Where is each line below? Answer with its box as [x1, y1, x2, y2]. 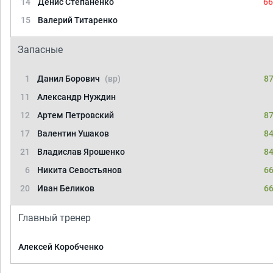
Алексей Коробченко [18, 242, 104, 252]
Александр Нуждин [37, 92, 116, 102]
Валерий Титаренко [38, 15, 118, 25]
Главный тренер [18, 212, 91, 224]
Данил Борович [37, 74, 102, 83]
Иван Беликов [37, 183, 94, 193]
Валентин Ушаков [37, 129, 109, 138]
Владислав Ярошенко [37, 147, 125, 157]
